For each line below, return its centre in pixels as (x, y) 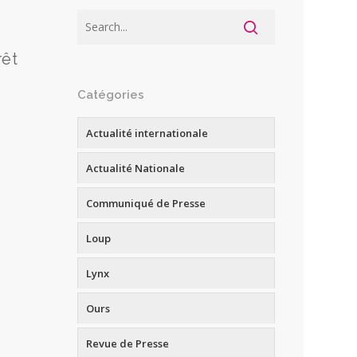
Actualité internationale (147, 133)
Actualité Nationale (135, 168)
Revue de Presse (127, 343)
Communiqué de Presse (145, 203)
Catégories (110, 94)
